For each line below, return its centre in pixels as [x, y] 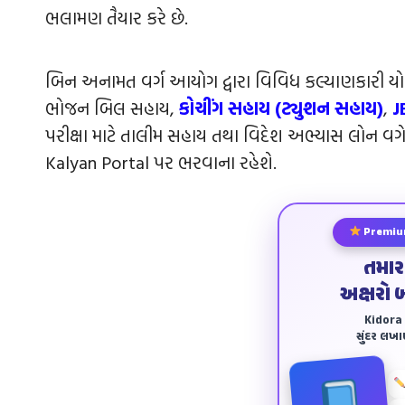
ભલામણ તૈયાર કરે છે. [117, 17]
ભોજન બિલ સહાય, [112, 107]
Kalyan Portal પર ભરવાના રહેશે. [161, 161]
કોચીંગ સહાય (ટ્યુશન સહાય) [281, 107]
